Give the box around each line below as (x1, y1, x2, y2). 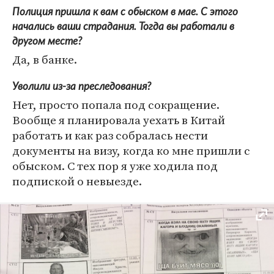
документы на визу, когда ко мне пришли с (12, 143, 250, 159)
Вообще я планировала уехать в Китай (12, 112, 225, 128)
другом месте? (12, 36, 82, 47)
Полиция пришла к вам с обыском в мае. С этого (12, 7, 238, 18)
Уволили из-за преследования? (12, 81, 151, 92)
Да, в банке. (12, 51, 77, 68)
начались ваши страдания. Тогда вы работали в (12, 21, 234, 32)
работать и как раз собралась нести (12, 127, 208, 144)
